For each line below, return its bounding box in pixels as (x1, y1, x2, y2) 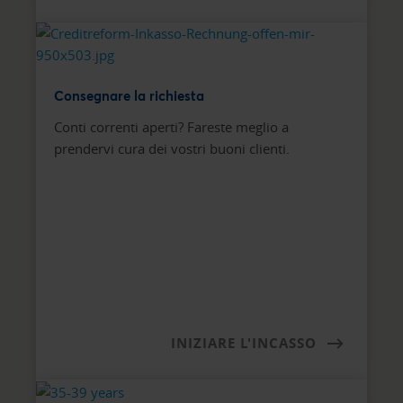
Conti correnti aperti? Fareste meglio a (54, 117, 289, 136)
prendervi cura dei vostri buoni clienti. (54, 139, 293, 157)
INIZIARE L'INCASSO (171, 333, 317, 353)
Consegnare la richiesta (54, 85, 204, 104)
